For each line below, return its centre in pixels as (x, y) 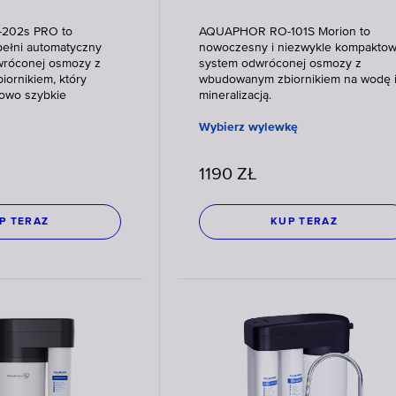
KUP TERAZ (304, 222)
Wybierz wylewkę (248, 127)
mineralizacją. (235, 95)
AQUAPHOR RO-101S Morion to (284, 32)
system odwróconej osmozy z (280, 64)
